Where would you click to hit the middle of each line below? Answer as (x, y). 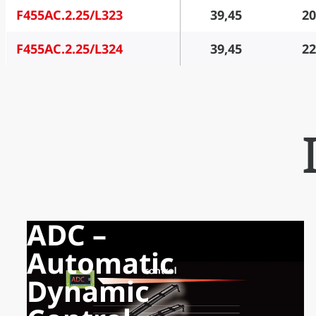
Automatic (100, 263)
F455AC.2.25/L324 (69, 49)
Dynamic (88, 291)
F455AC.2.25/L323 (69, 15)
